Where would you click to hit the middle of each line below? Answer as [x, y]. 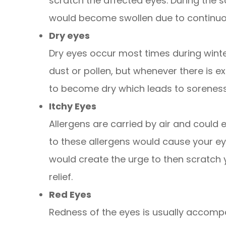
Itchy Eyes [73, 106]
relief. [61, 177]
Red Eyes [70, 194]
